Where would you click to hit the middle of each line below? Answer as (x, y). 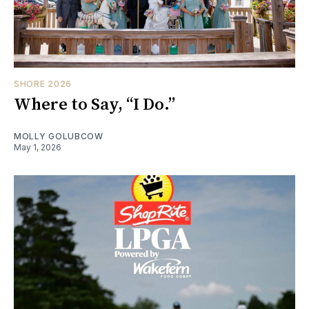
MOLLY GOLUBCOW (59, 137)
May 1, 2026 (38, 148)
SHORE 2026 (43, 84)
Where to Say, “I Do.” (94, 105)
